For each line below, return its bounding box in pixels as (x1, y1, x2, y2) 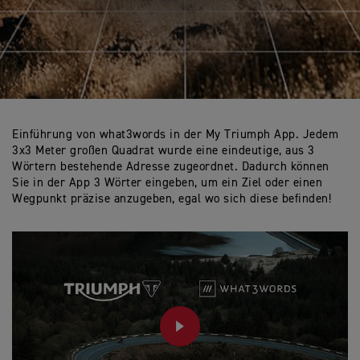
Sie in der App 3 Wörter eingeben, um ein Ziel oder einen (12, 177, 322, 189)
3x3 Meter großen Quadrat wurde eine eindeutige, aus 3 (12, 145, 315, 157)
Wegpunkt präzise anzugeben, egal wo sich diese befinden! (12, 193, 331, 205)
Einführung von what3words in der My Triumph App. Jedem (12, 129, 338, 141)
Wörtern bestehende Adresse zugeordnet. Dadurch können (12, 161, 329, 173)
